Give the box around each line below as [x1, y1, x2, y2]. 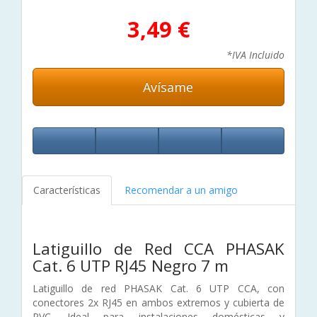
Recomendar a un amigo [125, 183, 238, 197]
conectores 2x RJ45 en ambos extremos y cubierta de [33, 295, 284, 309]
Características [33, 183, 100, 197]
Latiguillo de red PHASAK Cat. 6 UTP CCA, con [33, 281, 284, 295]
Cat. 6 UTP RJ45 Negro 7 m [33, 254, 229, 277]
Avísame [139, 78, 194, 96]
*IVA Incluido [226, 47, 284, 62]
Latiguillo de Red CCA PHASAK [33, 237, 284, 260]
